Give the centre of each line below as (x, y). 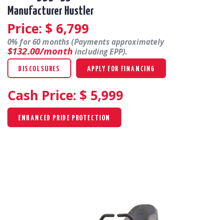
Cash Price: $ (47, 95)
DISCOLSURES (39, 69)
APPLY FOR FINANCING (121, 69)
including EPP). (100, 52)
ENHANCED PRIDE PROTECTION (64, 118)
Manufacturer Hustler (51, 11)
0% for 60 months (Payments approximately (86, 42)
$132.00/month (40, 51)
